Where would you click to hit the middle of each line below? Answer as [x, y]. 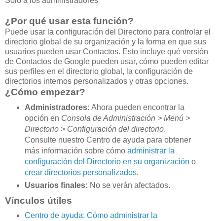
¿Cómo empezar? [46, 92]
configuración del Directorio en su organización [107, 161]
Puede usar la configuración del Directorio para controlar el [108, 32]
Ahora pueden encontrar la [137, 107]
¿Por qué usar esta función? [71, 21]
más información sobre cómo [76, 150]
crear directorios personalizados [80, 172]
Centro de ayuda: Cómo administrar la [91, 216]
